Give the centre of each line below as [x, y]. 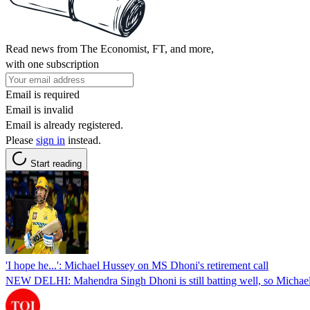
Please [21, 140]
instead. [83, 140]
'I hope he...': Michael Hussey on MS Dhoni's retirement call [137, 265]
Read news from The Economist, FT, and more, [110, 48]
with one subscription [52, 64]
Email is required [43, 94]
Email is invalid [39, 109]
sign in [51, 140]
